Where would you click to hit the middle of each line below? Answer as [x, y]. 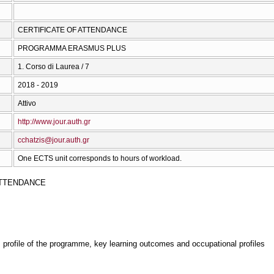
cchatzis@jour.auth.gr [54, 140]
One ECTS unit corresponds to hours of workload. [100, 159]
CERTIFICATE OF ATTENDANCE [72, 30]
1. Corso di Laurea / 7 [54, 67]
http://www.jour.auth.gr [54, 122]
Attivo [27, 104]
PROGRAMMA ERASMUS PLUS [72, 49]
